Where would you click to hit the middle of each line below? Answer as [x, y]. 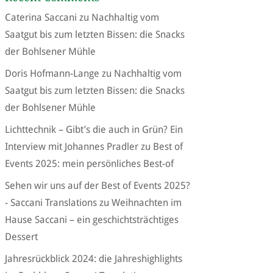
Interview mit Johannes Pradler [71, 147]
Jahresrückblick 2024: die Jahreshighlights [93, 259]
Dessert [21, 237]
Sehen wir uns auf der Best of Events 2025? [97, 186]
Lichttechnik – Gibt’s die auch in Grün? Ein [94, 130]
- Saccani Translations [51, 203]
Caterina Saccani [41, 18]
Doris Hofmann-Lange [52, 74]
